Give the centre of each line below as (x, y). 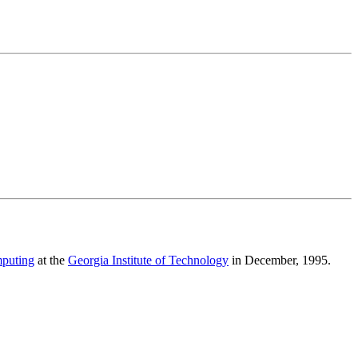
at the (51, 261)
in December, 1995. (280, 261)
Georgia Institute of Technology (148, 261)
